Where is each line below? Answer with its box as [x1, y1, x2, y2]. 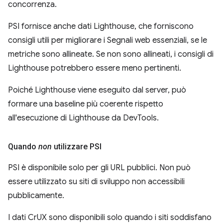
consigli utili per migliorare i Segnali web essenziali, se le [8, 35, 207, 45]
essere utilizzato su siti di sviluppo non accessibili [8, 177, 185, 187]
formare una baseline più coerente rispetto [8, 99, 163, 109]
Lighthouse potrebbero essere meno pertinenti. [8, 63, 181, 73]
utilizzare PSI [52, 142, 102, 151]
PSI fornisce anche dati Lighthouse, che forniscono [8, 21, 194, 31]
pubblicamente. [8, 191, 64, 201]
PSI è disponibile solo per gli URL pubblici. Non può [8, 163, 191, 173]
